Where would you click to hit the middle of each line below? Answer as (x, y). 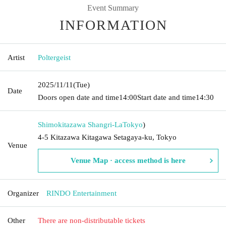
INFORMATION (114, 25)
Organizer (23, 193)
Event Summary (113, 8)
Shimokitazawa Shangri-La (80, 124)
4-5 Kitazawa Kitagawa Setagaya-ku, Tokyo (107, 137)
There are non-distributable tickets (92, 220)
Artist (16, 57)
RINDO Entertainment (81, 193)
